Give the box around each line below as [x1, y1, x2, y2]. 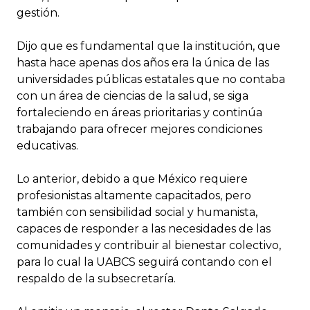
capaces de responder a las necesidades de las [17, 221, 271, 235]
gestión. [17, 6, 60, 19]
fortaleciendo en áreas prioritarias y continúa [17, 105, 262, 119]
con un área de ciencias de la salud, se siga [17, 89, 248, 102]
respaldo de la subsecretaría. [17, 271, 176, 285]
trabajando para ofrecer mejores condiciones [17, 122, 262, 136]
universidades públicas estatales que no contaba [17, 72, 285, 86]
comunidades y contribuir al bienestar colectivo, [17, 238, 281, 252]
